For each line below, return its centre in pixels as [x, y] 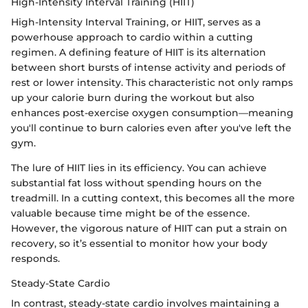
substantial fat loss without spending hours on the [136, 183]
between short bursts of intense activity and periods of [148, 68]
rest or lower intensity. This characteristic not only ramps [152, 83]
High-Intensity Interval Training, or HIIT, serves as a [136, 22]
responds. [35, 259]
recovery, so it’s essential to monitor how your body [139, 244]
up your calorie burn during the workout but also [133, 98]
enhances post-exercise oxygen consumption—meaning [152, 113]
